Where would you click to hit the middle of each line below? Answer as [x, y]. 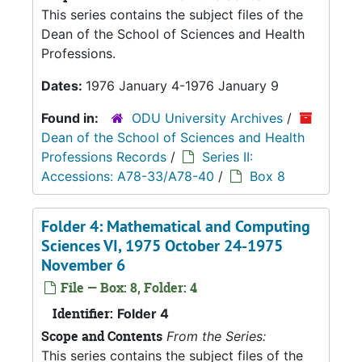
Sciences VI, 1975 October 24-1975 [162, 246]
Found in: [72, 118]
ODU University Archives [207, 118]
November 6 [83, 265]
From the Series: [216, 336]
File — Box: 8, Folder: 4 [127, 288]
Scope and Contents [102, 336]
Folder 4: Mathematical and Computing [176, 226]
